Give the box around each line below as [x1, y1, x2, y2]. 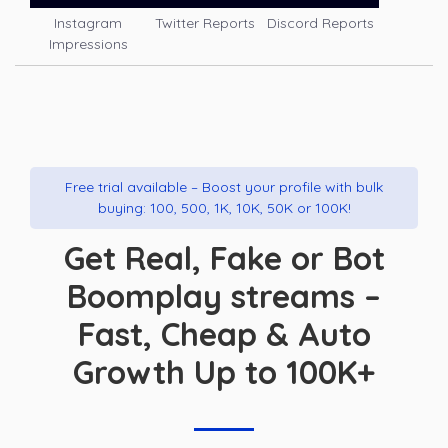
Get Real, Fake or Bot [63, 238, 385, 279]
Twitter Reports [154, 14, 255, 33]
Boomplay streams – [67, 276, 381, 317]
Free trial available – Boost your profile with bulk [65, 178, 383, 197]
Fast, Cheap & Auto [77, 314, 371, 355]
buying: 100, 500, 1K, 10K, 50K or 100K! [97, 199, 351, 218]
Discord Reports [267, 14, 375, 33]
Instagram [54, 14, 123, 33]
